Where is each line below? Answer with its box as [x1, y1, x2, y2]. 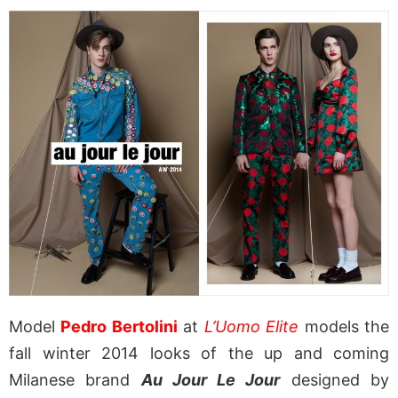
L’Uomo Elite [203, 317, 299, 337]
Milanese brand [9, 370, 141, 390]
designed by [280, 370, 390, 390]
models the [298, 317, 390, 337]
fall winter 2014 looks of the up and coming [9, 344, 389, 363]
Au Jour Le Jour [140, 370, 281, 390]
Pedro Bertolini [60, 317, 178, 337]
